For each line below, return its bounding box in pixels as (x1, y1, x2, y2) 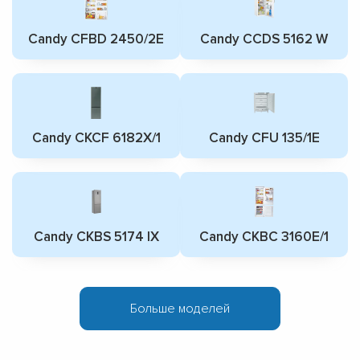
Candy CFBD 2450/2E (28, 31, 164, 48)
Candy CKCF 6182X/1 (31, 129, 161, 147)
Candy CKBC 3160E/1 (199, 228, 329, 246)
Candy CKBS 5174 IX (33, 228, 159, 246)
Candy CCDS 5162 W (200, 31, 328, 48)
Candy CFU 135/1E (208, 129, 320, 147)
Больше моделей (130, 301, 230, 317)
